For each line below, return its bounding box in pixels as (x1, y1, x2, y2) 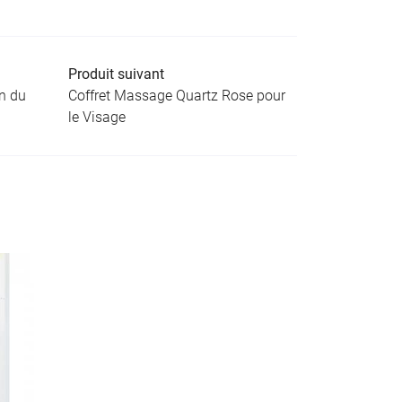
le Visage (68, 109, 126, 126)
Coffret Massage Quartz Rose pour (68, 87, 285, 104)
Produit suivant (68, 66, 164, 83)
